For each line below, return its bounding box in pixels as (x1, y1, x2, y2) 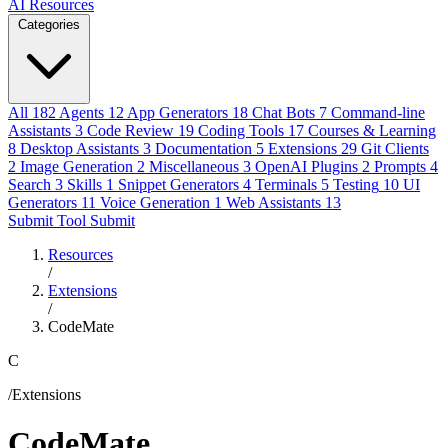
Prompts (374, 158, 426, 175)
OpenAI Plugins (255, 158, 358, 175)
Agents (59, 104, 104, 121)
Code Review (87, 122, 174, 139)
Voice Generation (100, 194, 210, 211)
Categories (18, 17, 80, 32)
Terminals (255, 176, 317, 193)
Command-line (331, 104, 425, 121)
